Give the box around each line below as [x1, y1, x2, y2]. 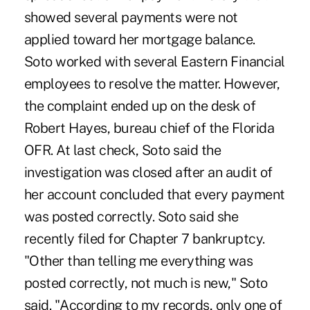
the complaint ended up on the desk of [24, 97, 256, 114]
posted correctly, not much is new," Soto [24, 274, 268, 291]
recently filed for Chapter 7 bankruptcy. [24, 230, 265, 247]
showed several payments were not [24, 8, 238, 26]
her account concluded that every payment [24, 185, 285, 203]
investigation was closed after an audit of [24, 163, 273, 181]
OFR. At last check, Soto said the [24, 141, 221, 158]
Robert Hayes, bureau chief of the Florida [24, 119, 275, 136]
